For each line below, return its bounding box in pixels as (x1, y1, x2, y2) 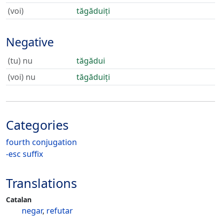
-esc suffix (6, 148, 43, 159)
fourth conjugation (6, 137, 77, 147)
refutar (46, 205, 73, 216)
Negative (6, 34, 54, 50)
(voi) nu (8, 72, 36, 82)
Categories (6, 116, 69, 133)
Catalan (6, 195, 32, 204)
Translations (6, 175, 77, 191)
